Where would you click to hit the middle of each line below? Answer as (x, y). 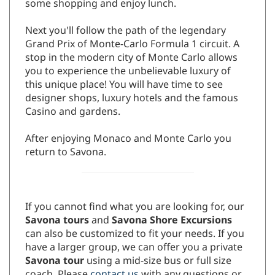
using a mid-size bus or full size (158, 261)
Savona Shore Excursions (171, 221)
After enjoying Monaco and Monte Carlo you (128, 139)
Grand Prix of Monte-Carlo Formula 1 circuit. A (132, 45)
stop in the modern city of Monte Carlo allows (131, 58)
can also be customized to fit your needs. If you (135, 234)
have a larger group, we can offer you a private (134, 248)
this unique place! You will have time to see (124, 85)
